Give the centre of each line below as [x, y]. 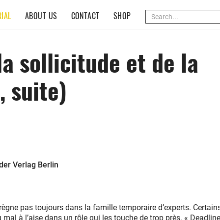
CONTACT [85, 16]
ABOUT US [41, 16]
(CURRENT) [34, 9]
